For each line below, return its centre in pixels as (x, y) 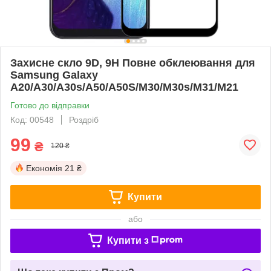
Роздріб (84, 119)
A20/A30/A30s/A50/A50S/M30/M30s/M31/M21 (124, 87)
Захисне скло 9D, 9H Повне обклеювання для (133, 63)
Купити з (128, 240)
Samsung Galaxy (54, 75)
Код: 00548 (32, 119)
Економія (44, 168)
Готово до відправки (50, 105)
